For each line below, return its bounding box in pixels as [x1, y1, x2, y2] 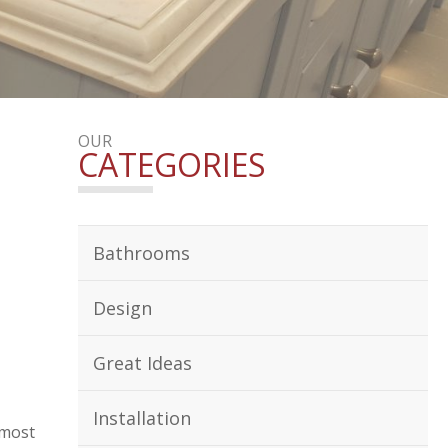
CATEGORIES [78, 143, 266, 186]
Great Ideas [93, 351, 192, 375]
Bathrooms [93, 241, 190, 265]
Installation [93, 406, 191, 430]
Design [93, 296, 152, 320]
